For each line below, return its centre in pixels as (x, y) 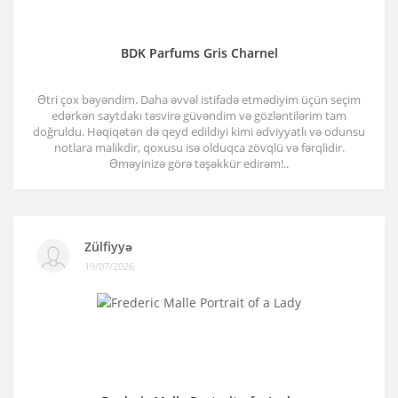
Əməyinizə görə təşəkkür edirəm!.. (199, 163)
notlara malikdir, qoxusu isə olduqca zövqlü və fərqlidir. (199, 147)
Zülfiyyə (108, 247)
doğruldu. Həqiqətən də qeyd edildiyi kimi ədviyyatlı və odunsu (199, 131)
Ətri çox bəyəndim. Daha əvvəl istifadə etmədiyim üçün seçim (199, 99)
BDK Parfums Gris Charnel (199, 52)
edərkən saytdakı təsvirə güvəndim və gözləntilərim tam (199, 115)
